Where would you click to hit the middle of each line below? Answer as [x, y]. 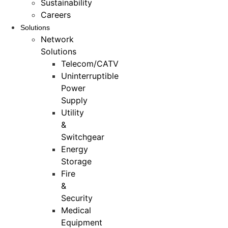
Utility [73, 113]
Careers [56, 15]
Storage [76, 162]
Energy [75, 149]
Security [77, 198]
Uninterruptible [90, 76]
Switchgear [83, 137]
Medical [76, 210]
